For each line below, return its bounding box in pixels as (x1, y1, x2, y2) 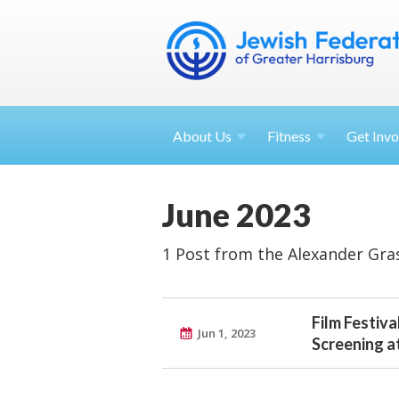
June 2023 (162, 195, 311, 234)
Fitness (267, 127, 311, 144)
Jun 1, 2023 (198, 325, 256, 341)
